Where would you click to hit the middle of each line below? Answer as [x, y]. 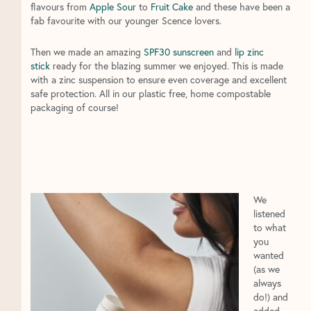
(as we [266, 269]
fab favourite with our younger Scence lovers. [126, 21]
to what [269, 228]
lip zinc [249, 51]
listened [269, 214]
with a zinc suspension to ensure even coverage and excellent [158, 79]
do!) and [270, 297]
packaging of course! [74, 107]
